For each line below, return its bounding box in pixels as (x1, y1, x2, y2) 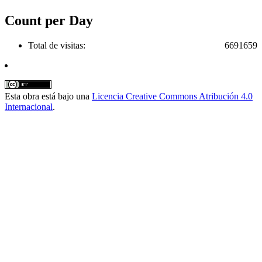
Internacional (5, 101, 53, 112)
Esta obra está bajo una (5, 91, 92, 101)
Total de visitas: (28, 40, 85, 50)
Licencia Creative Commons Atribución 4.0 (92, 91, 253, 101)
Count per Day (5, 12, 93, 28)
